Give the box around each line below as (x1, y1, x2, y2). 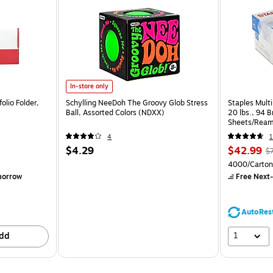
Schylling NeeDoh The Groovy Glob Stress (66, 97, 208, 108)
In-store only (70, 81, 109, 91)
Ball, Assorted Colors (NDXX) (66, 107, 165, 118)
